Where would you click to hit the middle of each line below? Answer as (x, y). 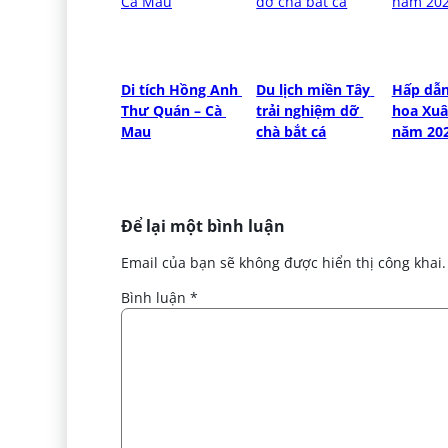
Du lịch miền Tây (313, 89)
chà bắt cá (291, 131)
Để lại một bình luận (202, 225)
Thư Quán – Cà (171, 110)
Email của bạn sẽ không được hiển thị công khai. (283, 262)
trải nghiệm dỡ (308, 110)
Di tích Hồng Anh (179, 89)
